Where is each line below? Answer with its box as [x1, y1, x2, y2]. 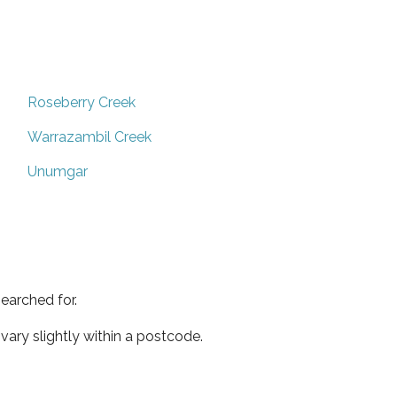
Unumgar [27, 162, 88, 180]
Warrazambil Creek [27, 128, 152, 145]
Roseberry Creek [27, 93, 136, 111]
